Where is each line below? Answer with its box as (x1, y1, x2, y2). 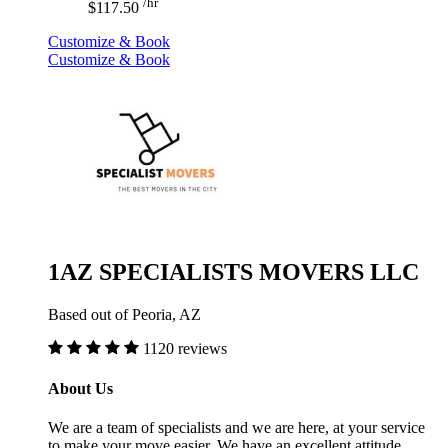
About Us (48, 379, 113, 397)
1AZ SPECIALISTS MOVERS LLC (48, 259, 419, 286)
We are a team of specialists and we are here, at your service (48, 418, 425, 436)
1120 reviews (143, 340, 227, 358)
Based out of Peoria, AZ (48, 306, 201, 324)
